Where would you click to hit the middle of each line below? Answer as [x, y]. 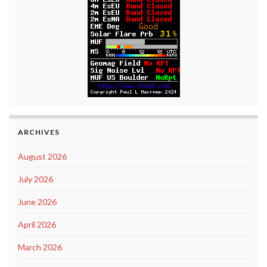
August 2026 [42, 156]
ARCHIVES [39, 132]
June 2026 [37, 201]
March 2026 [40, 247]
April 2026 [37, 224]
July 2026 [35, 179]
